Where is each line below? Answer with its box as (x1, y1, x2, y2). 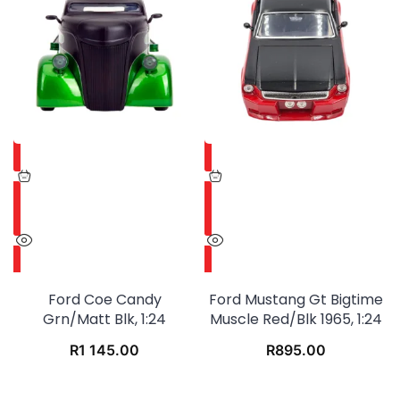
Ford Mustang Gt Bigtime (208, 289, 383, 311)
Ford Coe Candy (47, 289, 162, 311)
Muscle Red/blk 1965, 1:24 (209, 309, 382, 330)
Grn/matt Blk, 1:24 (43, 309, 166, 330)
